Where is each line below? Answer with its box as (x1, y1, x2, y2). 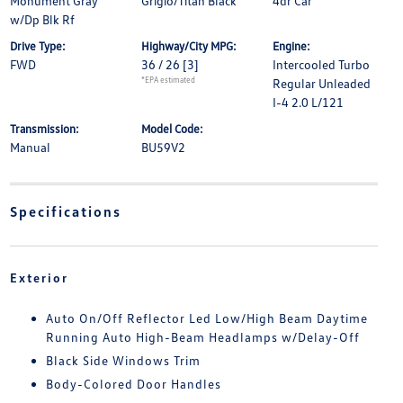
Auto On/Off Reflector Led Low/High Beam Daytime (45, 310, 368, 326)
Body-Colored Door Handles (45, 376, 221, 391)
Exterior (9, 270, 68, 285)
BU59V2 (140, 139, 185, 155)
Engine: (273, 39, 311, 53)
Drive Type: (9, 39, 66, 53)
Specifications (9, 202, 121, 220)
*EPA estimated (140, 75, 195, 85)
